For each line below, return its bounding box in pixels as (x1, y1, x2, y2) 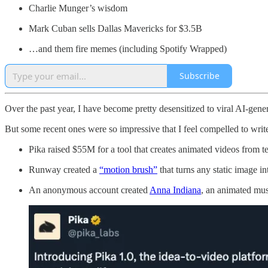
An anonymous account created (29, 184, 150, 195)
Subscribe (179, 70, 220, 82)
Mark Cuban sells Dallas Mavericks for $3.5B (29, 23, 202, 33)
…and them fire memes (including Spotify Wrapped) (29, 43, 227, 54)
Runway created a (29, 164, 99, 175)
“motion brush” (99, 164, 157, 175)
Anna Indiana (150, 184, 201, 195)
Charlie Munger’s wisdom (29, 2, 127, 13)
